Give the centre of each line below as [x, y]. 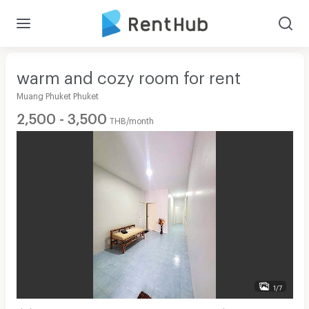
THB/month [131, 119]
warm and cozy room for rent [128, 74]
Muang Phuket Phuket [57, 94]
